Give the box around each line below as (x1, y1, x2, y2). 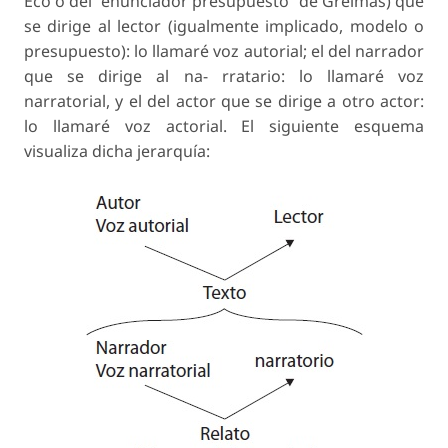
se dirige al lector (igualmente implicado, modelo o (24, 15, 424, 38)
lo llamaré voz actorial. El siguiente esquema (24, 115, 424, 138)
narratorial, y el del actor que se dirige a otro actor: (24, 90, 424, 113)
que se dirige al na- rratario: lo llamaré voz (24, 65, 424, 88)
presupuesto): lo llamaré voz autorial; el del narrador (24, 40, 424, 63)
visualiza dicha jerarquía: (24, 140, 210, 163)
